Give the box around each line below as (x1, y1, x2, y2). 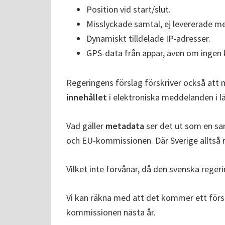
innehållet (66, 91, 107, 103)
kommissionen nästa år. (66, 206, 156, 218)
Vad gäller (66, 120, 105, 132)
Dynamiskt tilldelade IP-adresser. (86, 33, 210, 45)
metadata (105, 120, 144, 132)
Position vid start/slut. (86, 4, 171, 16)
